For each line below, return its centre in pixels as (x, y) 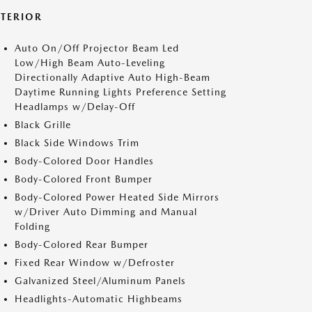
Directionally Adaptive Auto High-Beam (112, 77)
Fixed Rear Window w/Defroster (95, 263)
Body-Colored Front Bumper (84, 179)
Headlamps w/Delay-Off (75, 107)
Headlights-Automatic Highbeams (99, 299)
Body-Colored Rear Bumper (81, 244)
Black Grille (43, 125)
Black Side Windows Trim (77, 143)
